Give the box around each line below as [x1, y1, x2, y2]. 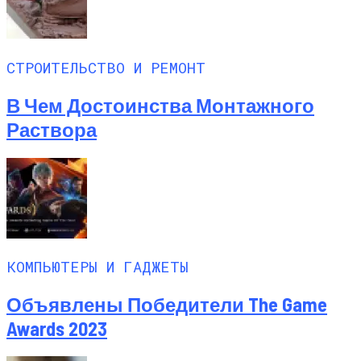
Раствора [6, 117, 97, 141]
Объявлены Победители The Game [6, 293, 327, 317]
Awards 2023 [6, 317, 107, 341]
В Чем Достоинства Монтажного [6, 93, 314, 117]
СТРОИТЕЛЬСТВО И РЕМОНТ [6, 56, 205, 77]
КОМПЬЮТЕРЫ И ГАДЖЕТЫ [6, 256, 189, 277]
